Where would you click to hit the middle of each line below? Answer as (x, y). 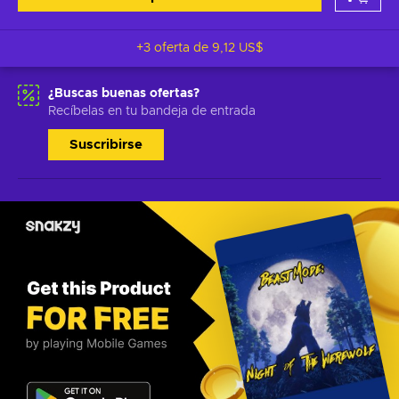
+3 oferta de (174, 48)
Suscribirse (106, 145)
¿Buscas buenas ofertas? (124, 94)
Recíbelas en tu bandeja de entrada (152, 111)
